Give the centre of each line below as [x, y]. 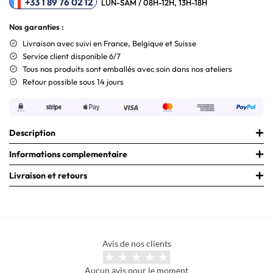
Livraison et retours [48, 175]
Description [32, 133]
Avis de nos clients [136, 243]
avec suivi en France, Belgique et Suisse [126, 43]
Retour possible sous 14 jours [73, 81]
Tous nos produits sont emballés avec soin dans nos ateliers [127, 69]
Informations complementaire [68, 154]
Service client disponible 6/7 [72, 56]
